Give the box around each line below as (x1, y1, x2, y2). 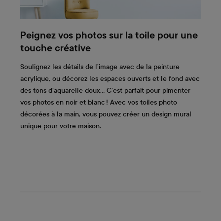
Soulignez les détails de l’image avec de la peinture (20, 62, 180, 71)
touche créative (20, 43, 91, 54)
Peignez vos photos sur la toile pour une (20, 30, 198, 41)
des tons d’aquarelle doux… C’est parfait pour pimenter (20, 86, 190, 95)
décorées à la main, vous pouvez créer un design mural (20, 110, 191, 118)
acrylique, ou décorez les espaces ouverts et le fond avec (20, 74, 200, 83)
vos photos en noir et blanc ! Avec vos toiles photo (20, 98, 177, 107)
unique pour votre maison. (20, 121, 101, 130)
